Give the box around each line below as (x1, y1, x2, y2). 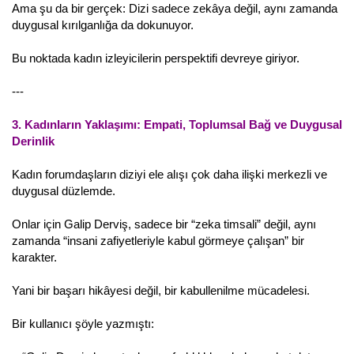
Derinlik (12, 134, 55, 148)
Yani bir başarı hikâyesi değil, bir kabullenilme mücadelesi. (12, 283, 310, 297)
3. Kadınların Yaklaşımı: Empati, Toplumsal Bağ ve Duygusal (12, 117, 342, 131)
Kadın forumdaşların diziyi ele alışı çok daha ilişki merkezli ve (12, 167, 327, 181)
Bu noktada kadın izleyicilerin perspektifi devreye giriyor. (12, 51, 299, 65)
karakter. (12, 250, 57, 264)
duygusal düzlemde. (12, 183, 115, 198)
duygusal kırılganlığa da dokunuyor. (12, 17, 194, 32)
